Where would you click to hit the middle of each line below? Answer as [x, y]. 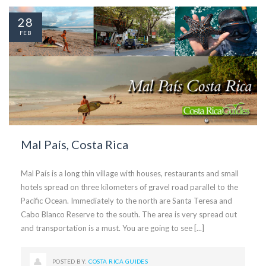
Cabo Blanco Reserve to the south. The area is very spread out [129, 214]
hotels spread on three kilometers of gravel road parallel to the [129, 187]
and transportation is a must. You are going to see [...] [113, 228]
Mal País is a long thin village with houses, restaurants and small [130, 173]
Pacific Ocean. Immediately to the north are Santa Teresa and [126, 200]
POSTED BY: [71, 261]
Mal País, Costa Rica [75, 144]
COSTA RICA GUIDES [118, 261]
